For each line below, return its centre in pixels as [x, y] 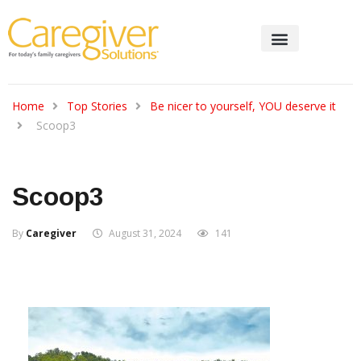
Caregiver [51, 233]
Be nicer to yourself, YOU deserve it [243, 106]
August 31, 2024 [145, 233]
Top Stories [97, 106]
